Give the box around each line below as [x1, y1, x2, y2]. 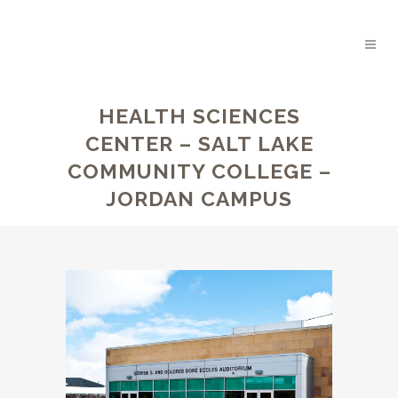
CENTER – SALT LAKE [84, 131, 314, 155]
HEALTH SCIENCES [98, 104, 300, 128]
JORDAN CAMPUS [106, 187, 292, 211]
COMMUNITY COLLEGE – [67, 159, 331, 183]
